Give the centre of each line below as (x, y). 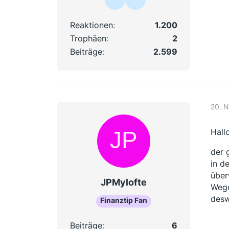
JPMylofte (124, 182)
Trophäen (88, 38)
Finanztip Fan (124, 200)
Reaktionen (91, 25)
